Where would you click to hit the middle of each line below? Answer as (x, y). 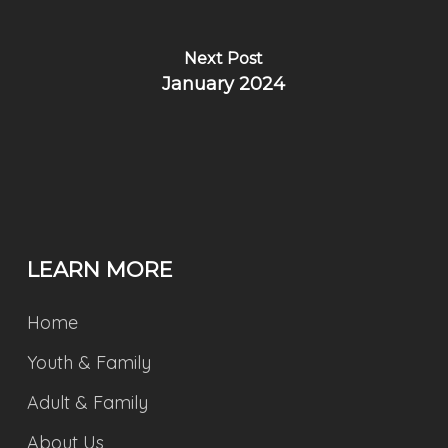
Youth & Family (88, 362)
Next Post (224, 58)
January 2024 (224, 84)
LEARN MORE (99, 269)
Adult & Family (87, 402)
